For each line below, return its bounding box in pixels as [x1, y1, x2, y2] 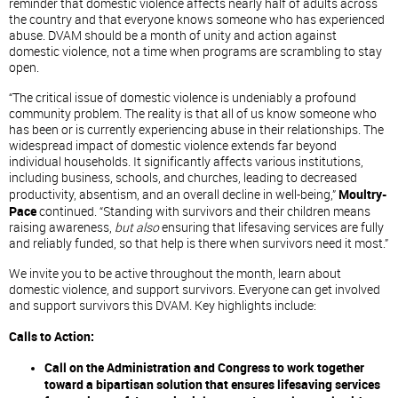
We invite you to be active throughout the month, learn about [9, 266, 341, 282]
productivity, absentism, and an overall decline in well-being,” [9, 187, 338, 203]
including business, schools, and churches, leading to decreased [9, 170, 357, 186]
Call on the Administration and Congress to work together [44, 360, 364, 375]
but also [115, 219, 159, 235]
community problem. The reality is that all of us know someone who [9, 106, 377, 122]
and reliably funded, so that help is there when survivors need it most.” [9, 235, 388, 251]
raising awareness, [9, 219, 115, 235]
